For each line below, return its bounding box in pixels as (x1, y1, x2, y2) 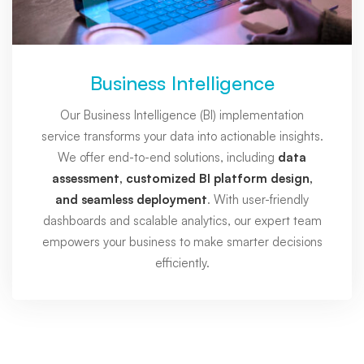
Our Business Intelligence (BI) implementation (60, 106, 304, 123)
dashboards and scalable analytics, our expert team (42, 212, 322, 228)
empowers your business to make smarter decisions (41, 233, 323, 249)
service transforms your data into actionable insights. (41, 128, 323, 144)
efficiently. (154, 254, 210, 271)
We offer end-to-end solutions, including (58, 149, 278, 165)
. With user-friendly (207, 191, 309, 207)
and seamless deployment (55, 191, 207, 207)
